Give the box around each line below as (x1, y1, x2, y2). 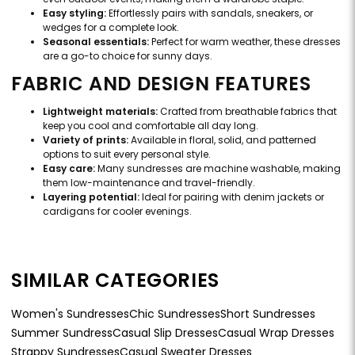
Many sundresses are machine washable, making (95, 161, 341, 175)
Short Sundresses (220, 305, 315, 322)
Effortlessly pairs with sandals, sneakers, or (106, 6, 313, 20)
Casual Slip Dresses (113, 324, 218, 341)
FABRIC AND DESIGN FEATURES (11, 70, 311, 97)
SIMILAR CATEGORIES (11, 266, 219, 293)
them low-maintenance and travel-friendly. (43, 175, 255, 189)
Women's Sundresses (11, 305, 129, 322)
